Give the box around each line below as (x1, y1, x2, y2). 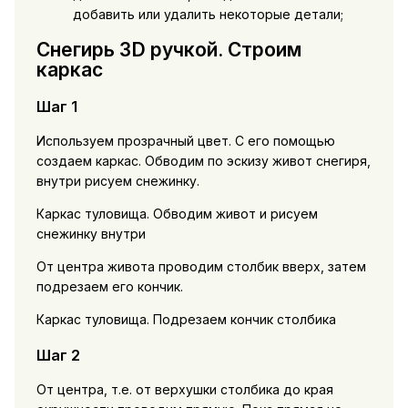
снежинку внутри (36, 226, 146, 242)
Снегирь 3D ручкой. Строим (36, 38, 301, 62)
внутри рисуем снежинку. (36, 173, 199, 189)
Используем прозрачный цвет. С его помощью (36, 133, 335, 149)
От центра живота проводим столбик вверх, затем (36, 259, 366, 275)
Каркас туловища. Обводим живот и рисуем (36, 206, 318, 222)
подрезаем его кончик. (36, 279, 183, 295)
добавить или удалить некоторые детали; (72, 6, 343, 22)
